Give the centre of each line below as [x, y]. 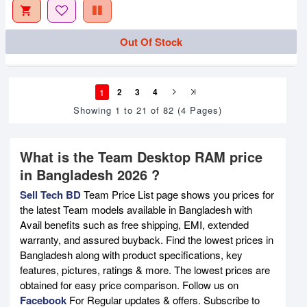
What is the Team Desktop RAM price [141, 156]
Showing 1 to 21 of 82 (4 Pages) [148, 110]
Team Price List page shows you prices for [177, 194]
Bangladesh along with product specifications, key [131, 254]
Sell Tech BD [50, 194]
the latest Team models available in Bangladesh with [136, 209]
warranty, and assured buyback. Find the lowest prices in [147, 239]
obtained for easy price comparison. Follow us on [129, 284]
